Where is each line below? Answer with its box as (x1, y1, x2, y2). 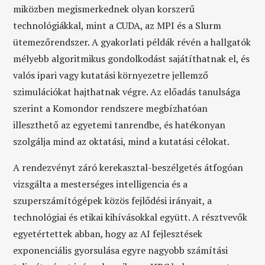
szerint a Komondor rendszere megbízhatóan (13, 102, 208, 115)
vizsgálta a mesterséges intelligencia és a (13, 177, 188, 190)
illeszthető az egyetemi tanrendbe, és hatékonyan (13, 118, 226, 131)
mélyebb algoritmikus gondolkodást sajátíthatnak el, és (13, 52, 250, 65)
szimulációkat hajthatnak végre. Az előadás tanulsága (13, 85, 241, 98)
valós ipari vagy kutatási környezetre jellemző (13, 69, 209, 82)
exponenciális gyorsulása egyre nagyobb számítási (13, 244, 228, 257)
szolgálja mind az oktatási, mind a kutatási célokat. (13, 135, 230, 148)
